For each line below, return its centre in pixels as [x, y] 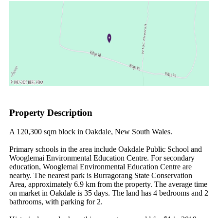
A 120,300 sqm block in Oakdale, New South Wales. [91, 131]
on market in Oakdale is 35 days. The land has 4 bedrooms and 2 [109, 193]
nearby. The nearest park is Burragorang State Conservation [100, 175]
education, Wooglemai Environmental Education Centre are [100, 166]
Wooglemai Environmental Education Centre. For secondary [102, 158]
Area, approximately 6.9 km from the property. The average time [108, 184]
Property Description [51, 113]
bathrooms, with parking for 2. [56, 201]
